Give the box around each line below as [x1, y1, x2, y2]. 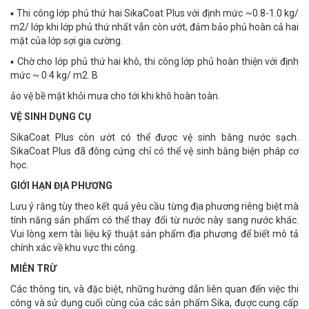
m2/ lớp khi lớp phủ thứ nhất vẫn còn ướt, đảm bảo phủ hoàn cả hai [10, 21, 299, 32]
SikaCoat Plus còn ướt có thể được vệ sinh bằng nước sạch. [10, 132, 299, 143]
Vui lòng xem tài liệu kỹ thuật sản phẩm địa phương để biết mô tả [10, 228, 299, 239]
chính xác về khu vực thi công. [10, 242, 137, 253]
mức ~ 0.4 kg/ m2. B [10, 70, 98, 81]
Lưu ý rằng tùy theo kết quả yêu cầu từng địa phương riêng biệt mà [10, 201, 299, 212]
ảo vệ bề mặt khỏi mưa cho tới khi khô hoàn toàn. [10, 90, 220, 101]
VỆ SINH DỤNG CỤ [10, 111, 91, 122]
